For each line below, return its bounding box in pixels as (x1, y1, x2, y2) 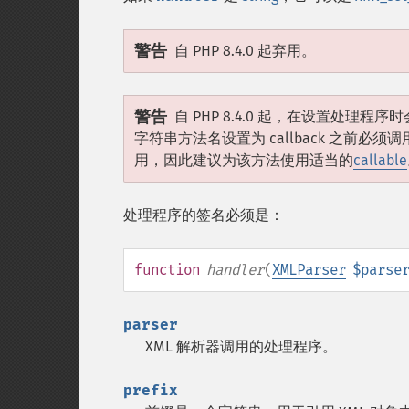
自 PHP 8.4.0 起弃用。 (174, 42, 316, 59)
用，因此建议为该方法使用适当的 (134, 152, 353, 169)
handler (206, 261, 264, 278)
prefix (123, 382, 178, 399)
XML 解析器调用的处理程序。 (145, 338, 337, 355)
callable (353, 152, 407, 169)
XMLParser (272, 261, 346, 278)
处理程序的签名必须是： (123, 206, 284, 224)
